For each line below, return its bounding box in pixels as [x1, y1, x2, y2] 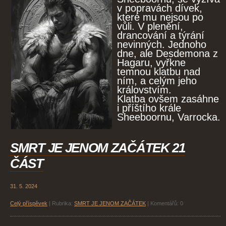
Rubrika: [52, 200, 73, 207]
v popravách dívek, [117, 3, 202, 14]
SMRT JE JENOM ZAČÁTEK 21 [10, 140, 185, 156]
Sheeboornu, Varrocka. [117, 111, 220, 123]
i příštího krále [117, 102, 181, 114]
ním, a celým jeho [117, 75, 197, 87]
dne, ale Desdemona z [117, 48, 218, 60]
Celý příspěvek [10, 200, 47, 207]
